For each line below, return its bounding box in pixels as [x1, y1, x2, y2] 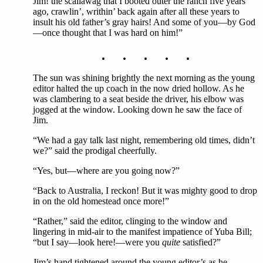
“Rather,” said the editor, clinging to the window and [33, 216, 227, 226]
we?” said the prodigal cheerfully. [33, 146, 157, 156]
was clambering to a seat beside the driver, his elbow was [33, 94, 244, 104]
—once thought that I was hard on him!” [33, 28, 183, 38]
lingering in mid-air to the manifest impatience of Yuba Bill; [33, 227, 252, 237]
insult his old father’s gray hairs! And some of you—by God [33, 17, 255, 27]
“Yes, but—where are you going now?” [33, 166, 180, 176]
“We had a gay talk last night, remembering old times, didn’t [33, 135, 255, 145]
